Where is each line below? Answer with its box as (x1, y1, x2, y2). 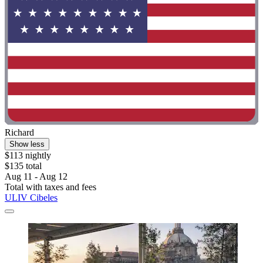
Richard (5, 127, 34, 138)
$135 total (5, 161, 42, 171)
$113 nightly (5, 150, 51, 161)
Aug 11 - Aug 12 (5, 171, 68, 182)
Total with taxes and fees (5, 182, 96, 193)
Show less (9, 140, 45, 149)
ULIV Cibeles (5, 193, 58, 203)
